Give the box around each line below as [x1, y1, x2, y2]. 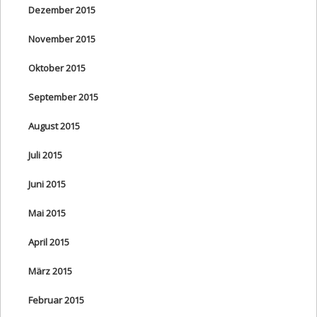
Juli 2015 [28, 148, 62, 161]
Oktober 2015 [28, 61, 86, 74]
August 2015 [28, 119, 80, 132]
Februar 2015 [28, 293, 84, 306]
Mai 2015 [28, 206, 66, 219]
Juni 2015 [28, 177, 66, 190]
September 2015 [28, 90, 98, 103]
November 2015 [28, 32, 96, 45]
